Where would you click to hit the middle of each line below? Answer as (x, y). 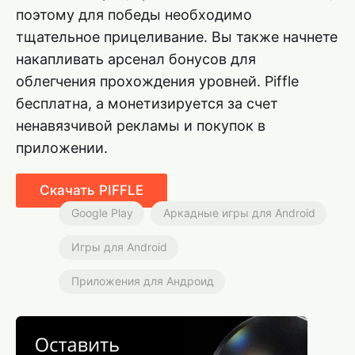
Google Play (102, 212)
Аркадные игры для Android (239, 212)
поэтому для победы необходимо (134, 14)
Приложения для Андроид (143, 281)
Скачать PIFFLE (92, 190)
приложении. (62, 147)
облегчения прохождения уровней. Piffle (157, 81)
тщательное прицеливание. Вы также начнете (177, 36)
